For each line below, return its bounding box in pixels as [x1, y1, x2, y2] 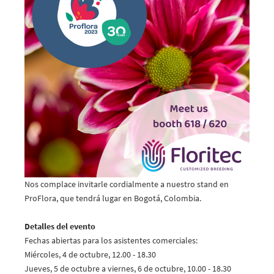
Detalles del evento [24, 221, 95, 232]
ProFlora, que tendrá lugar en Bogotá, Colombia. [24, 193, 203, 204]
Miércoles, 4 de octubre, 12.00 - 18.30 [24, 249, 156, 260]
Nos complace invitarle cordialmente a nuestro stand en [24, 179, 229, 190]
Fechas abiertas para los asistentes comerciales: [24, 235, 198, 246]
